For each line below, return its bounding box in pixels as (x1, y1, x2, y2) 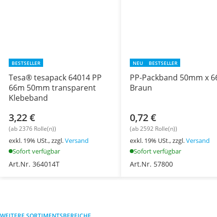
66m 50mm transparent (9, 82, 96, 93)
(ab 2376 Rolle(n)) (9, 124, 56, 133)
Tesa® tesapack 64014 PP (9, 72, 102, 83)
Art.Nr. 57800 (129, 159, 173, 169)
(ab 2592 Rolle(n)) (129, 124, 177, 133)
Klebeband (9, 93, 48, 104)
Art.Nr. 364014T (9, 159, 60, 169)
